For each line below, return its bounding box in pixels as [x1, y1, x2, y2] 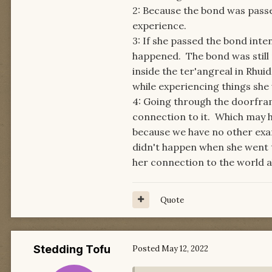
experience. [132, 19, 186, 32]
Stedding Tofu [33, 242, 110, 256]
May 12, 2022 [161, 243, 208, 254]
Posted [132, 243, 161, 254]
